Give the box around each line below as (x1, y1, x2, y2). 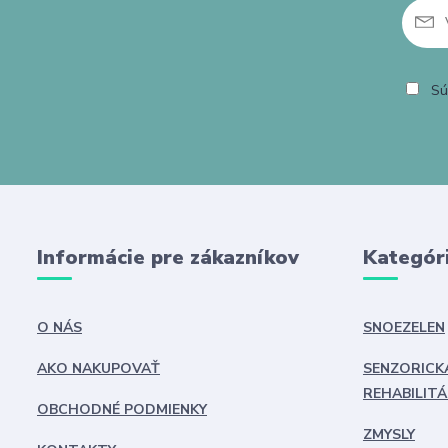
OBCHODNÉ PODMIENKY (37, 400, 207, 419)
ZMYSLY (362, 425, 415, 444)
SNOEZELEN (362, 318, 445, 337)
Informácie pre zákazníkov (37, 244, 299, 271)
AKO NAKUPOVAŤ (37, 359, 160, 378)
